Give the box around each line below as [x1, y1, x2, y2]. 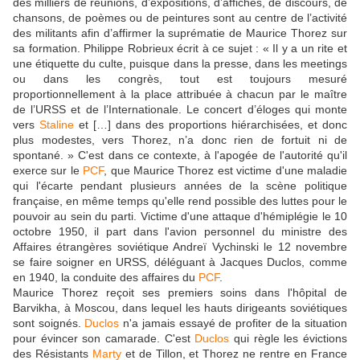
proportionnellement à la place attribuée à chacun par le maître [13, 87, 347, 100]
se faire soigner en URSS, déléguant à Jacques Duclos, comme [13, 255, 347, 268]
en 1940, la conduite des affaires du [13, 270, 198, 284]
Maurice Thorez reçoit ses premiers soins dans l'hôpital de [13, 285, 347, 299]
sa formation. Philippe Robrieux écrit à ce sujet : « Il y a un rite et [13, 41, 347, 55]
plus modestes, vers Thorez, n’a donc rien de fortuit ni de [13, 133, 347, 146]
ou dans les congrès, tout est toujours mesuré [13, 72, 347, 85]
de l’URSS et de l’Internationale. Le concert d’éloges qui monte [13, 102, 347, 116]
